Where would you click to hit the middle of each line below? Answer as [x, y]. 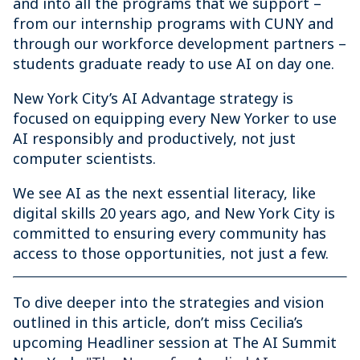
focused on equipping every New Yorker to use [175, 118]
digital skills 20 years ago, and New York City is [174, 213]
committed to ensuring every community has [170, 233]
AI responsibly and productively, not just [154, 138]
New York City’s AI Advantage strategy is [153, 98]
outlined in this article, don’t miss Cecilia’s [158, 322]
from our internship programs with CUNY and [173, 23]
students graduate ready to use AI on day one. [174, 63]
